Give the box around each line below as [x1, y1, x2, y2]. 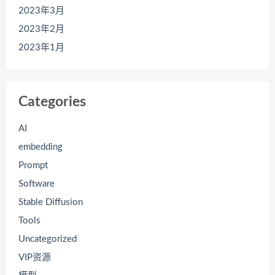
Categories [18, 95, 86, 109]
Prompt [18, 160, 48, 170]
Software [18, 179, 55, 188]
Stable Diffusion [18, 197, 83, 207]
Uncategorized [18, 234, 77, 244]
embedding [18, 142, 63, 152]
